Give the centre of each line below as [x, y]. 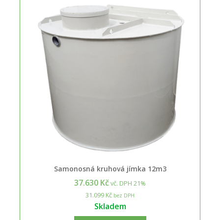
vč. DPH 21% [127, 183]
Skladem [110, 206]
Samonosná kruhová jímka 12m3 [110, 169]
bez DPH [123, 195]
